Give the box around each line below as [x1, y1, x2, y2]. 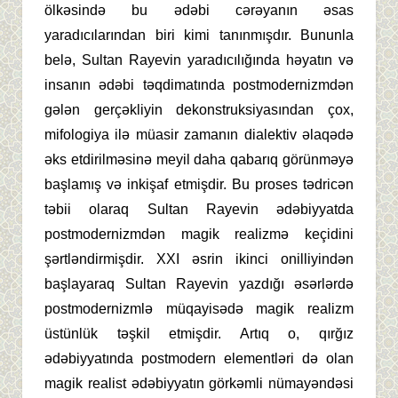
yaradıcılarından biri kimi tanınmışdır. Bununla [44, 28, 354, 44]
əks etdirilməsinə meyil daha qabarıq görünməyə [44, 152, 354, 168]
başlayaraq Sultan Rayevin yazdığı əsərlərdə [44, 276, 354, 292]
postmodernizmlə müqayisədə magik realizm [44, 301, 354, 317]
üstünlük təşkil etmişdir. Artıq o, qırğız [44, 326, 354, 342]
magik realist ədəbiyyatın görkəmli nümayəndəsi [44, 376, 354, 392]
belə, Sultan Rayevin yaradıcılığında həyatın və [44, 52, 354, 68]
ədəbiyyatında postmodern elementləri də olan [44, 351, 354, 367]
